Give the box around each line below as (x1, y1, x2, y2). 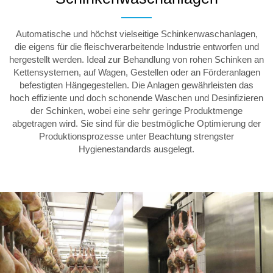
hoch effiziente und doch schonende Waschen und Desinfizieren (10, 93, 263, 103)
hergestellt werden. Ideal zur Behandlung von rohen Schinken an (9, 54, 264, 65)
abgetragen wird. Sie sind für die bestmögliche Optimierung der (12, 118, 261, 129)
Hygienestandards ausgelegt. (79, 144, 194, 154)
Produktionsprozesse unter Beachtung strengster (39, 131, 234, 141)
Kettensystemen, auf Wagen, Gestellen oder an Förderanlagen (13, 67, 260, 77)
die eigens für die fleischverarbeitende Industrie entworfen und (14, 41, 259, 52)
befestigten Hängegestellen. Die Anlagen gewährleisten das (19, 80, 253, 90)
